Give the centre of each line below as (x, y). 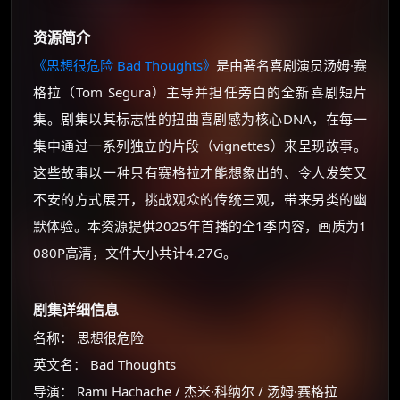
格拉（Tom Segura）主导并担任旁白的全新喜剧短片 (200, 92)
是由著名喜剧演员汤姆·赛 (292, 65)
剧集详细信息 (76, 310)
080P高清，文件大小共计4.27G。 (135, 253)
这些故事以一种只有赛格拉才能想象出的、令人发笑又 (200, 172)
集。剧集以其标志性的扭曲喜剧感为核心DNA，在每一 (200, 119)
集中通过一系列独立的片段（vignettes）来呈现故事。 (200, 146)
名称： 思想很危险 (88, 337)
